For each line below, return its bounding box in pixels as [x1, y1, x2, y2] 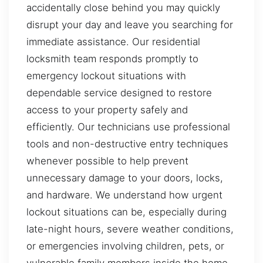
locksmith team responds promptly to [26, 52, 198, 65]
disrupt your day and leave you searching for [26, 18, 233, 31]
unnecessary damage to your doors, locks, [26, 171, 223, 184]
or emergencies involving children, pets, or [26, 240, 224, 252]
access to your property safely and [26, 103, 188, 116]
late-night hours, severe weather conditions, [26, 222, 234, 235]
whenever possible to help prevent [26, 154, 188, 167]
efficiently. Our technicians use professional [26, 120, 230, 133]
